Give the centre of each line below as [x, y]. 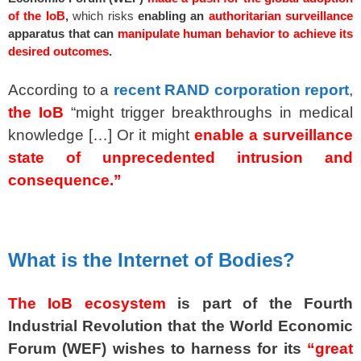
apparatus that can [63, 34]
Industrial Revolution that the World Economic [180, 326]
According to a [58, 89]
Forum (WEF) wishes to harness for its [158, 349]
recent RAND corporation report [231, 89]
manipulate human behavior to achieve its [235, 34]
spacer [26, 218]
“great [330, 349]
